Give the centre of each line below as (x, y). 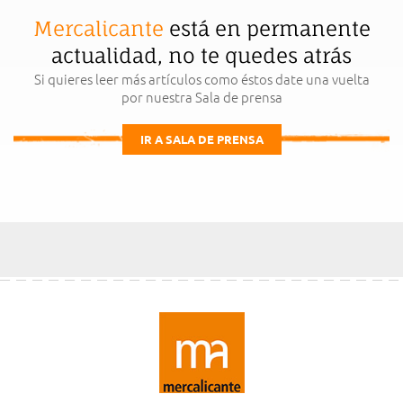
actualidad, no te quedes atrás (201, 55)
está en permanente (267, 28)
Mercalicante (98, 28)
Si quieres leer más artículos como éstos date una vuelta (201, 78)
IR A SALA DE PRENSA (201, 139)
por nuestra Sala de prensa (201, 96)
